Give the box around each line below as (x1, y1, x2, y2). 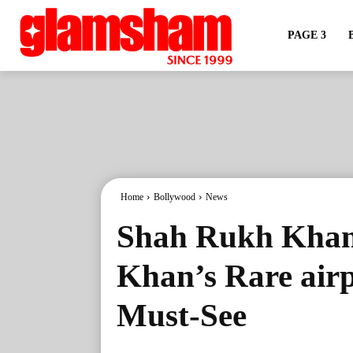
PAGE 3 (287, 29, 326, 41)
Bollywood (154, 191, 195, 203)
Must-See (117, 297, 247, 333)
